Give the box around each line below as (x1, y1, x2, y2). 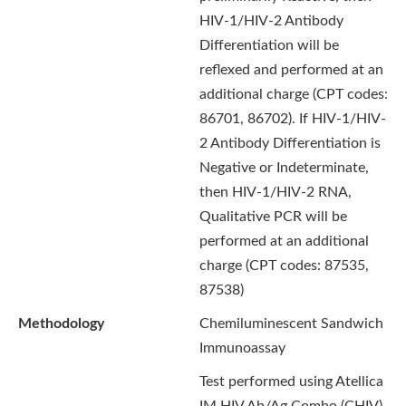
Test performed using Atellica (199, 374, 383, 389)
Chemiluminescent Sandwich (199, 316, 383, 331)
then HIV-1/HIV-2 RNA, (199, 185, 352, 199)
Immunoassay (199, 341, 285, 355)
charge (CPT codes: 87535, (199, 258, 369, 273)
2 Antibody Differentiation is (199, 136, 381, 150)
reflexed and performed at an (199, 63, 383, 77)
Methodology (18, 316, 104, 331)
